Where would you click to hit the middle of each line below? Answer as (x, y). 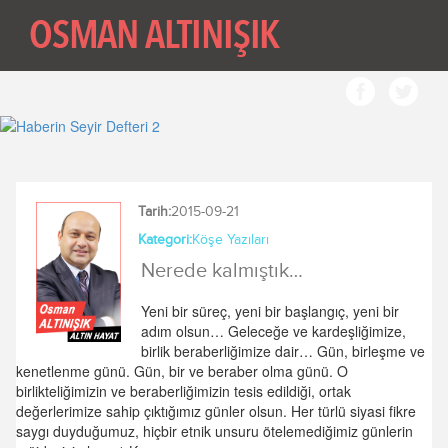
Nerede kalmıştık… (221, 271)
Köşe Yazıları (230, 239)
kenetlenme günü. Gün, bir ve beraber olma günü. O (182, 371)
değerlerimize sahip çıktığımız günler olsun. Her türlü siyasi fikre (216, 411)
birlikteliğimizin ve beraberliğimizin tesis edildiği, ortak (183, 391)
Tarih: (154, 211)
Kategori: (164, 239)
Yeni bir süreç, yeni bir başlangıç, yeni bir (269, 311)
